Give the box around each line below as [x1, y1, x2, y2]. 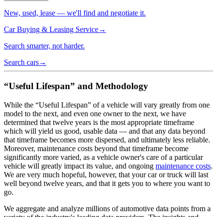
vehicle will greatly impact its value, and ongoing [4, 161, 154, 170]
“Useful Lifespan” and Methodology [4, 81, 148, 92]
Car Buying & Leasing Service [4, 25, 98, 34]
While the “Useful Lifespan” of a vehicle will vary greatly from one [4, 100, 210, 109]
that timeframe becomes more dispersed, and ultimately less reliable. [4, 135, 210, 144]
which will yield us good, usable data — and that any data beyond [4, 126, 205, 135]
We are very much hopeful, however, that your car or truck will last [4, 170, 208, 179]
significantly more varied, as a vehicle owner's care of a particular [4, 153, 203, 161]
